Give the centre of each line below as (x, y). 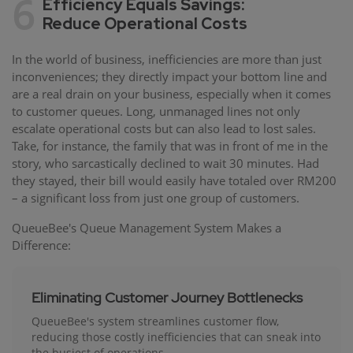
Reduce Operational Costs (145, 24)
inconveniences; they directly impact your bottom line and (169, 77)
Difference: (41, 245)
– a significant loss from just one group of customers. (156, 198)
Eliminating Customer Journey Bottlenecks (167, 298)
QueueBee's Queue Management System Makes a (147, 228)
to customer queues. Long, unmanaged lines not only (156, 111)
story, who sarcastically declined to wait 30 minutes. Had (165, 163)
